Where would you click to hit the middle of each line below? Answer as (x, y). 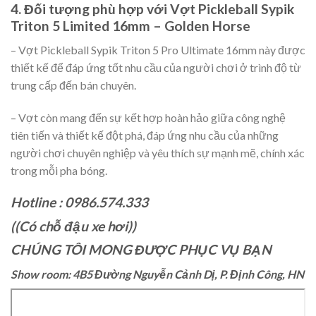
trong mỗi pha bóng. (59, 171)
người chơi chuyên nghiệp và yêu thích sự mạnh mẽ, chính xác (158, 153)
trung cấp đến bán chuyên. (73, 85)
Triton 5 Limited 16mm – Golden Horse (130, 25)
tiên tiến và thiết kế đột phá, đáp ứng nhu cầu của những (145, 135)
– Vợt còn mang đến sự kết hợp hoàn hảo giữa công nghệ (148, 118)
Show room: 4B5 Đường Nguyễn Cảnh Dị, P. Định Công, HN (157, 274)
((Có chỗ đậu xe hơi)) (73, 226)
